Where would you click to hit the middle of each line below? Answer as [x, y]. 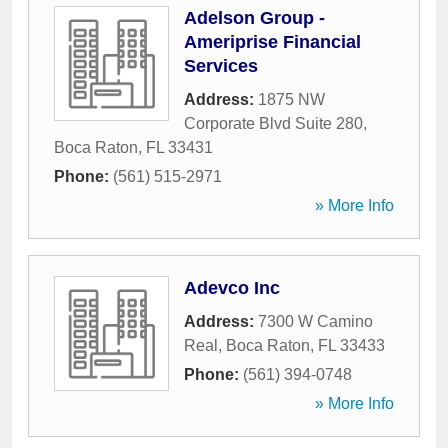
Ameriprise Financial [272, 42]
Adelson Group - [254, 18]
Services [221, 66]
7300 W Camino [315, 321]
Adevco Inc [232, 288]
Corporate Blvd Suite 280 [273, 123]
